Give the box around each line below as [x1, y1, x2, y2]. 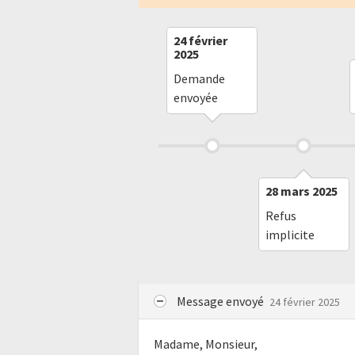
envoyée [174, 90, 218, 105]
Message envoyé [177, 292, 266, 309]
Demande [174, 71, 225, 86]
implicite [265, 227, 315, 242]
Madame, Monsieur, [154, 336, 258, 353]
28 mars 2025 [265, 183, 338, 199]
